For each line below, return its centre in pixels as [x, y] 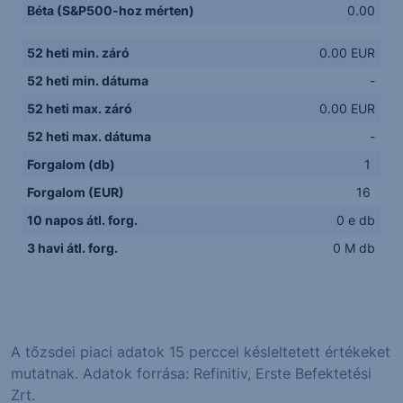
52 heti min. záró [79, 52]
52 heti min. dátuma [88, 80]
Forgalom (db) [72, 164]
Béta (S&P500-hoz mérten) [111, 10]
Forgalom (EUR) [76, 192]
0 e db [356, 219]
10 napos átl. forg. [83, 219]
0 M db [354, 247]
